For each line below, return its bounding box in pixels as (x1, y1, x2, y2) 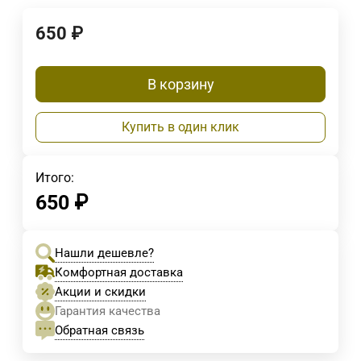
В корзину (147, 76, 214, 93)
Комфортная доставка (55, 264, 183, 280)
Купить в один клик (122, 119, 239, 135)
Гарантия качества (55, 304, 160, 319)
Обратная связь (55, 322, 144, 338)
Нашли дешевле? (55, 245, 154, 260)
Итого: (35, 170, 74, 186)
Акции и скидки (55, 284, 146, 299)
